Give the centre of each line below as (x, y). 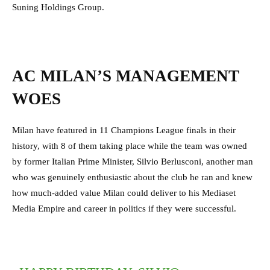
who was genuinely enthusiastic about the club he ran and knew (132, 177)
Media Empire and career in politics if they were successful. (125, 209)
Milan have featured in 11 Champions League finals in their (124, 130)
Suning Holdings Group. (58, 8)
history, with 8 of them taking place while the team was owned (130, 146)
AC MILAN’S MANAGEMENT (126, 76)
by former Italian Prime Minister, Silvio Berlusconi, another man (133, 162)
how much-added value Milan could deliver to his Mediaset (124, 193)
